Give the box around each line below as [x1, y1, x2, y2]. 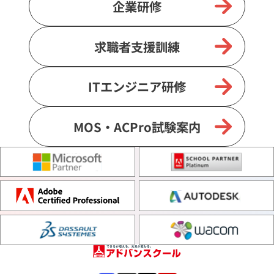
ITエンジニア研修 [88, 77, 186, 96]
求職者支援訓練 [94, 37, 180, 56]
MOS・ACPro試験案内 [73, 117, 201, 136]
